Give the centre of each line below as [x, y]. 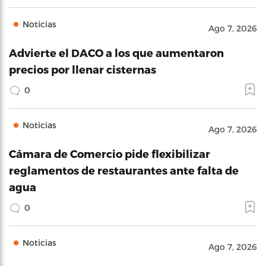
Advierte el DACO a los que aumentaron [116, 52]
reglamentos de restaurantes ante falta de [124, 170]
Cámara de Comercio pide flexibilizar [110, 153]
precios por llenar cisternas [83, 69]
